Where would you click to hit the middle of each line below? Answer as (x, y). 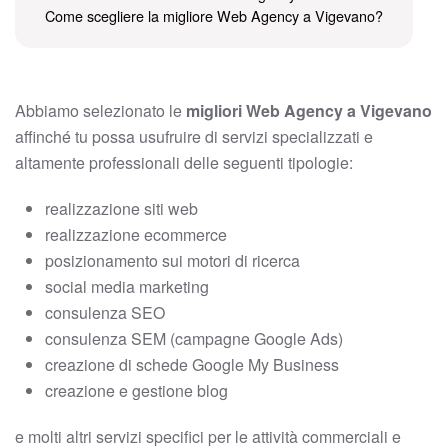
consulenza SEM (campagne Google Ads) (194, 338)
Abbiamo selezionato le (100, 110)
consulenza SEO (105, 312)
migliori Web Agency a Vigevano (309, 110)
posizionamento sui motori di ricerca (172, 260)
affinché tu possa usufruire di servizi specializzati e (194, 136)
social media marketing (127, 286)
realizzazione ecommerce (136, 234)
